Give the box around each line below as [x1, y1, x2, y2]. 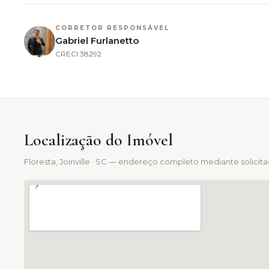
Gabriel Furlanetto [55, 35, 139, 46]
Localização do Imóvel [24, 130, 173, 150]
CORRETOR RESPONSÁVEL [55, 24, 169, 32]
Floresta [24, 157, 56, 166]
